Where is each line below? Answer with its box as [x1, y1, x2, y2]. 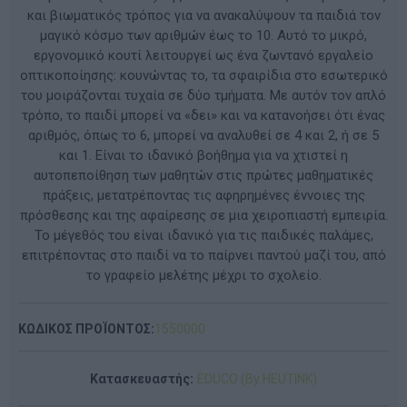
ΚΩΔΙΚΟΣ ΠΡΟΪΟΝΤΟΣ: [18, 321, 154, 336]
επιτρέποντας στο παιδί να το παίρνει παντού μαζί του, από [21, 246, 386, 263]
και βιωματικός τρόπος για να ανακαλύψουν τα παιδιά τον [26, 6, 381, 24]
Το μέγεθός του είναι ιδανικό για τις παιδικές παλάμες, [34, 226, 373, 243]
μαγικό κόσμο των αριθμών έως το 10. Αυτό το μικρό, [40, 26, 367, 44]
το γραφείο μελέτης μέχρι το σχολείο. [85, 266, 322, 283]
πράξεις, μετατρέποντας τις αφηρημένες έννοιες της [42, 186, 365, 203]
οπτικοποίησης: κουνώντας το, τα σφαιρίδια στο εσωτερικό [19, 66, 388, 84]
